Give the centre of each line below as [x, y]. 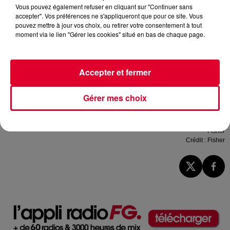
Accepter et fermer [115, 72]
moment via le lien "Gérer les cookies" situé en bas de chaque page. [110, 34]
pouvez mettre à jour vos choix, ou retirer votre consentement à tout [109, 25]
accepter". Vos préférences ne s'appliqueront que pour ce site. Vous [109, 16]
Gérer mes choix [115, 98]
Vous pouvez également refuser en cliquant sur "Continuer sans [104, 6]
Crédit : [197, 140]
